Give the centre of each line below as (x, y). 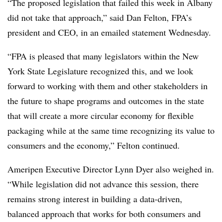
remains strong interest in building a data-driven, (95, 199)
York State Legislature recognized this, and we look (100, 71)
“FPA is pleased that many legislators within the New (103, 56)
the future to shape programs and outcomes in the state (106, 101)
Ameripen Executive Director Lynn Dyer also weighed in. (111, 169)
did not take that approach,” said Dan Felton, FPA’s (100, 17)
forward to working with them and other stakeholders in (108, 86)
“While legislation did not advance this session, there (103, 184)
